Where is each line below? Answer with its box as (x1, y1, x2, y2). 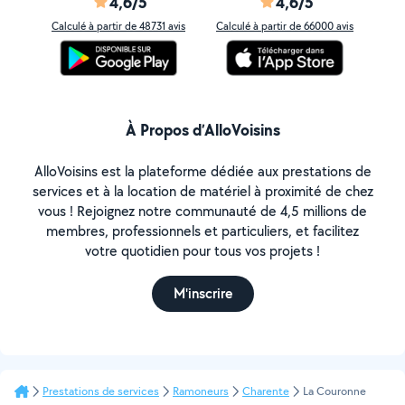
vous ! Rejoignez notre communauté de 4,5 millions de (38, 202, 367, 221)
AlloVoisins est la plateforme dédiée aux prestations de (33, 162, 372, 181)
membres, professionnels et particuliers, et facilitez (46, 221, 359, 240)
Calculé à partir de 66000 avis (216, 19, 353, 33)
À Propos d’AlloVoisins (125, 118, 280, 141)
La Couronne (303, 383, 366, 399)
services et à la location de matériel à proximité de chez (32, 182, 373, 201)
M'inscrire (173, 284, 232, 303)
